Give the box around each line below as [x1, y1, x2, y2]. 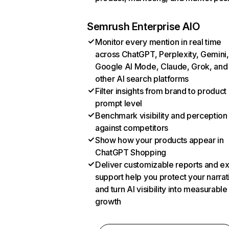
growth [95, 196, 122, 207]
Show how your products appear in [95, 135, 224, 145]
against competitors [95, 123, 168, 133]
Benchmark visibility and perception [95, 110, 227, 121]
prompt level [95, 98, 143, 108]
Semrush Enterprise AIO [87, 20, 200, 33]
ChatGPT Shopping [95, 147, 166, 157]
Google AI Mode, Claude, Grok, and [95, 61, 228, 72]
